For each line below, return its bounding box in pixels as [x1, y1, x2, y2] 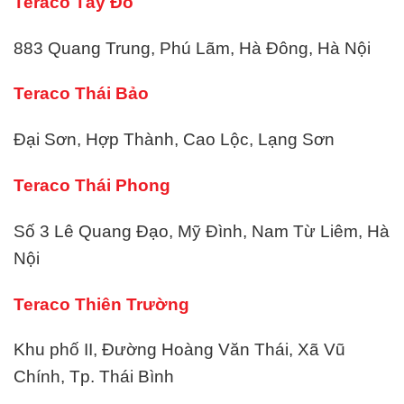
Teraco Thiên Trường [14, 294, 189, 314]
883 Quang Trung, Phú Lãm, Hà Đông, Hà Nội [14, 38, 371, 58]
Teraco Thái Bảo [14, 84, 149, 104]
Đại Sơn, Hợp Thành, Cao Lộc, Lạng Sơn [14, 130, 335, 150]
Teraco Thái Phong [14, 175, 170, 195]
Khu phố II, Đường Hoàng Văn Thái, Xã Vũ [14, 340, 345, 360]
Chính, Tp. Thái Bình [14, 367, 174, 387]
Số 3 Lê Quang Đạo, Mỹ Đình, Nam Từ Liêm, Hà [14, 221, 390, 241]
